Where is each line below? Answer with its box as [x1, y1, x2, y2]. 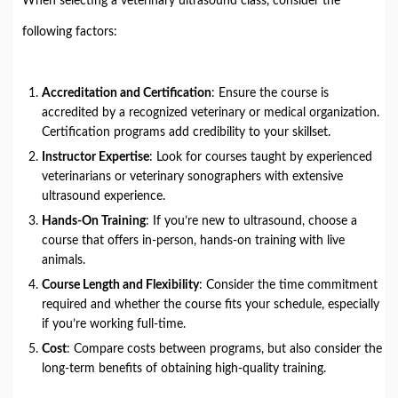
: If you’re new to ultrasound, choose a [146, 215, 357, 227]
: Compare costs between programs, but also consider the [67, 343, 382, 355]
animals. [42, 254, 85, 267]
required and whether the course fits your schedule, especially [42, 298, 379, 311]
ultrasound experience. [42, 190, 165, 203]
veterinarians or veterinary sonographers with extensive [42, 171, 343, 183]
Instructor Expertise [42, 151, 149, 163]
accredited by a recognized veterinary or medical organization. [42, 107, 379, 119]
